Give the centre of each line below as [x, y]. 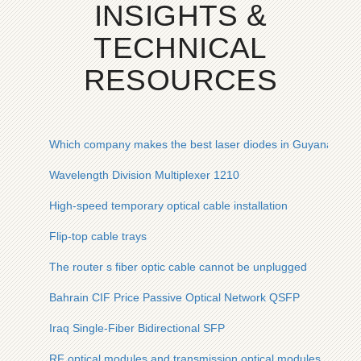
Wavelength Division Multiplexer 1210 [144, 175]
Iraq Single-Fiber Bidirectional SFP [137, 328]
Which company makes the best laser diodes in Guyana [191, 144]
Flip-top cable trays [98, 236]
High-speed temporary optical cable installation [168, 205]
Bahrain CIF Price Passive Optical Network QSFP [174, 297]
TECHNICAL [180, 48]
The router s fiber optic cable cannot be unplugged [178, 267]
